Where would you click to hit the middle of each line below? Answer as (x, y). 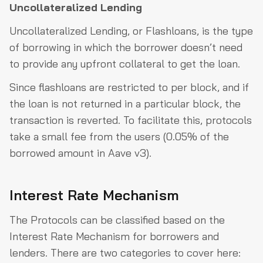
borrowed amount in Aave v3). (80, 153)
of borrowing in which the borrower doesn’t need (126, 48)
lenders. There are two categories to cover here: (125, 253)
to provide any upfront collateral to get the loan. (125, 64)
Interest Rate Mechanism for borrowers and (114, 237)
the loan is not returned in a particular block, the (125, 104)
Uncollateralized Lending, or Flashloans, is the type (131, 31)
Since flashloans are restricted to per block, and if (129, 87)
